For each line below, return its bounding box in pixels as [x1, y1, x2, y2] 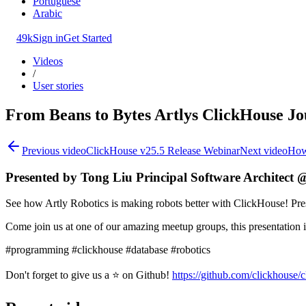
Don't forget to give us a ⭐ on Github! [5, 269, 172, 281]
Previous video [22, 144, 86, 156]
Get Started [64, 32, 112, 44]
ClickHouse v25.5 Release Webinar [86, 144, 240, 156]
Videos [33, 55, 63, 67]
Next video [240, 144, 288, 156]
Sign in [33, 32, 64, 44]
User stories [33, 80, 83, 92]
